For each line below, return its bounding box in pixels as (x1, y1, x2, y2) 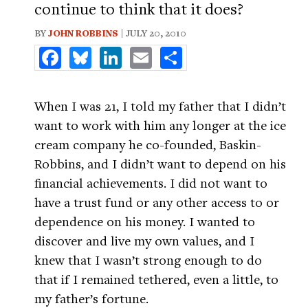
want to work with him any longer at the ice (34, 116, 286, 133)
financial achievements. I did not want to (34, 174, 267, 191)
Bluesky (91, 45, 131, 60)
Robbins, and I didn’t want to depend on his (34, 155, 286, 172)
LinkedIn (122, 45, 167, 60)
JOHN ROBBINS (48, 27, 118, 39)
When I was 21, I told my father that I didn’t (34, 97, 286, 114)
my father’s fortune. (34, 289, 148, 307)
